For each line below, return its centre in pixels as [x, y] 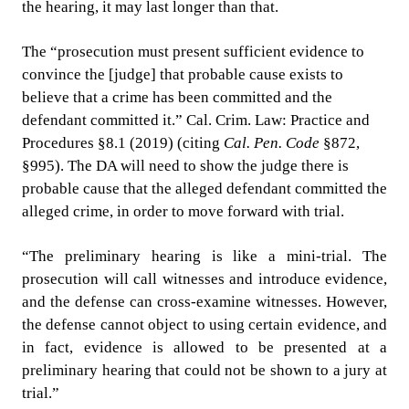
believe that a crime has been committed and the [177, 98]
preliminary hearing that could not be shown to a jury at [204, 371]
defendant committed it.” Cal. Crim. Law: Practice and [196, 121]
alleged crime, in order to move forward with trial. [183, 212]
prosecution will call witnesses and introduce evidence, [204, 279]
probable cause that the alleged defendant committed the [204, 189]
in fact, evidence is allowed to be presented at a [204, 348]
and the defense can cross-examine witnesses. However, [204, 302]
